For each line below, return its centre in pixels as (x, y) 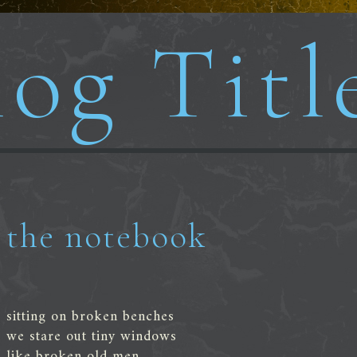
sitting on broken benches (90, 316)
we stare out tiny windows (92, 336)
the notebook (107, 235)
